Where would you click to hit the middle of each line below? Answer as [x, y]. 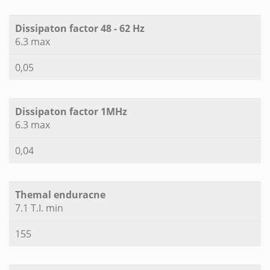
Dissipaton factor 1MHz [71, 112]
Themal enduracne [60, 195]
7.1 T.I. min [39, 208]
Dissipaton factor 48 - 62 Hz [80, 29]
